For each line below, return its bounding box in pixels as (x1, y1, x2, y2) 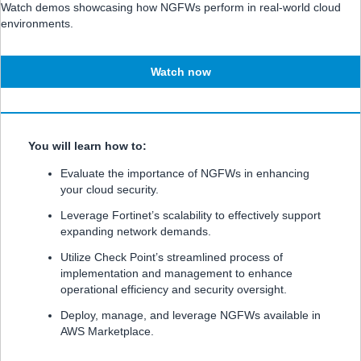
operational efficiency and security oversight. (60, 283, 287, 296)
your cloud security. (60, 183, 159, 196)
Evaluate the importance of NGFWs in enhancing (60, 167, 309, 180)
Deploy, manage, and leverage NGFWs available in (60, 309, 321, 322)
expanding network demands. (60, 225, 211, 238)
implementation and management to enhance (60, 267, 293, 280)
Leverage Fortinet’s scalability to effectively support (60, 209, 321, 222)
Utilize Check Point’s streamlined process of (60, 251, 283, 263)
